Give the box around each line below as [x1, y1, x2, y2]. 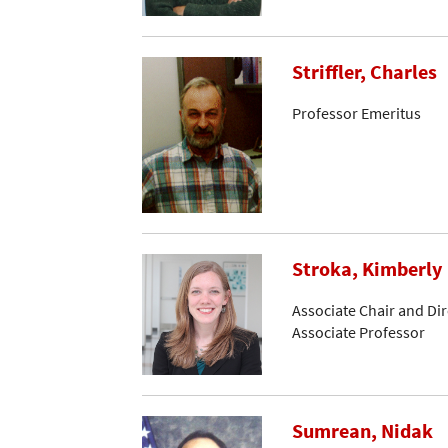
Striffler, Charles [292, 59, 437, 86]
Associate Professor [292, 322, 425, 343]
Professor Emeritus [292, 102, 421, 123]
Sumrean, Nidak [292, 417, 433, 444]
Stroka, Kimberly [292, 256, 442, 283]
